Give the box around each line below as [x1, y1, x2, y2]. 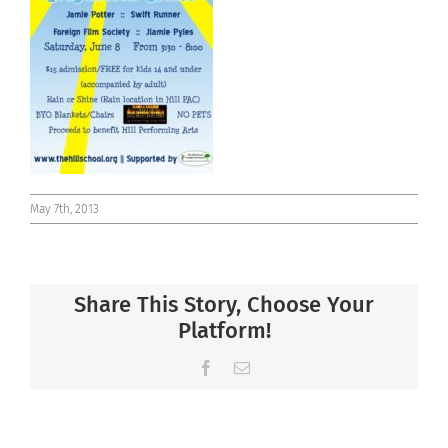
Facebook [213, 359, 275, 375]
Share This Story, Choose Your [74, 291, 374, 318]
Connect [27, 20, 98, 42]
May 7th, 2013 [30, 202, 99, 216]
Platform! [177, 317, 271, 344]
